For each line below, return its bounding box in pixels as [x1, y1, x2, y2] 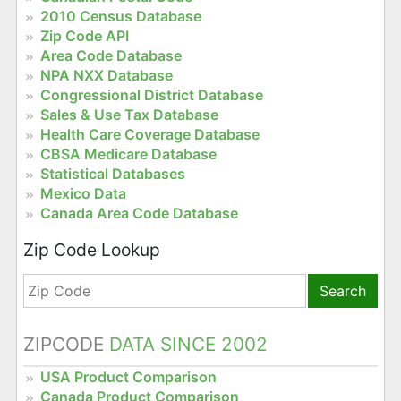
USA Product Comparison [39, 368, 217, 387]
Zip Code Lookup [22, 238, 160, 260]
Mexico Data [39, 183, 126, 202]
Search [320, 282, 367, 301]
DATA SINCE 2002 [103, 333, 268, 356]
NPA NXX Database [39, 65, 173, 84]
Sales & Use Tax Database [39, 105, 218, 124]
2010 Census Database [39, 6, 201, 25]
